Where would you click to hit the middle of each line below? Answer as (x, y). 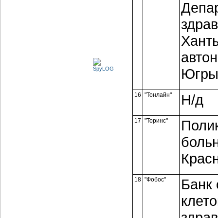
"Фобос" (155, 180)
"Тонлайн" (158, 95)
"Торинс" (156, 121)
